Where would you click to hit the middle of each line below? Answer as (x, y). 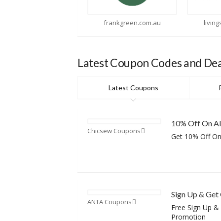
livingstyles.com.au (147, 22)
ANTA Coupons (110, 202)
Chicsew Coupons (114, 130)
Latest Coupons (133, 87)
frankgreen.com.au (47, 22)
